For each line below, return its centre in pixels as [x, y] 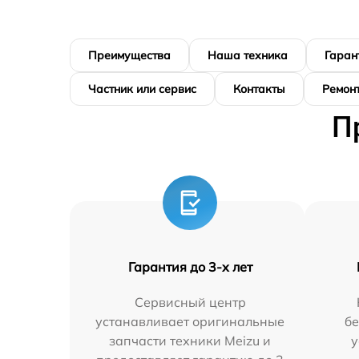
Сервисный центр [190, 302]
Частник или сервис [142, 89]
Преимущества [129, 55]
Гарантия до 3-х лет [190, 266]
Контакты [259, 89]
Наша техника [248, 55]
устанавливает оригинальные [190, 321]
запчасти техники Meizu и [190, 340]
